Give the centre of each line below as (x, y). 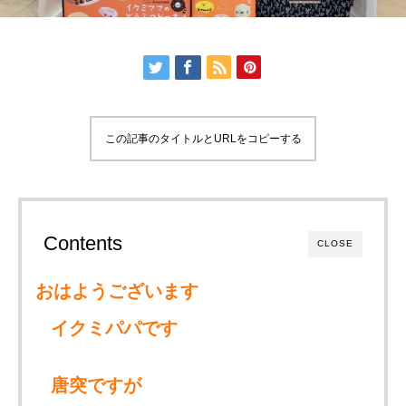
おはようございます (117, 291)
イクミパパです (115, 328)
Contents (83, 243)
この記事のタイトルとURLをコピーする (203, 139)
